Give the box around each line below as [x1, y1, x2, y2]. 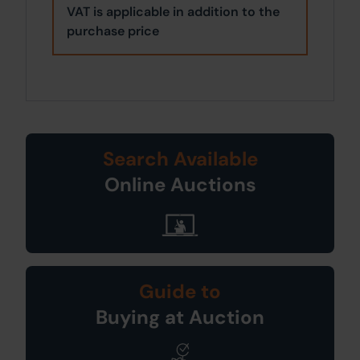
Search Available [102, 145, 258, 171]
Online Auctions [104, 171, 256, 197]
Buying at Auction [96, 305, 264, 330]
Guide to [139, 279, 221, 305]
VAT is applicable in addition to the [67, 2, 280, 20]
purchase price [67, 22, 159, 39]
